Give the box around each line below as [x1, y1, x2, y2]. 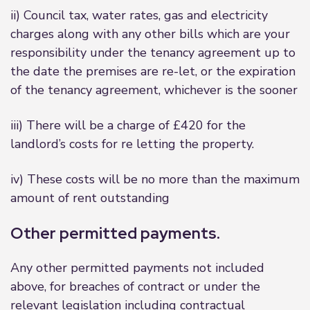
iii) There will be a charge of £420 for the [10, 117, 246, 134]
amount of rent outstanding [10, 190, 170, 206]
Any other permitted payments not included [10, 259, 264, 276]
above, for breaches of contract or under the [10, 278, 260, 295]
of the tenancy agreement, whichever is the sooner [10, 82, 298, 98]
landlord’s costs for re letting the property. [10, 136, 254, 152]
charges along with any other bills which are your [10, 26, 290, 42]
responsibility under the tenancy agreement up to [10, 44, 295, 61]
